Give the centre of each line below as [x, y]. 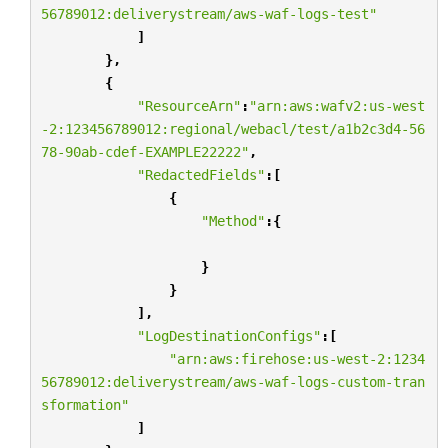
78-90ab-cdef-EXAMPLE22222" [144, 151]
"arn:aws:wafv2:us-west [336, 105]
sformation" [84, 404]
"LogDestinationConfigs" [228, 335]
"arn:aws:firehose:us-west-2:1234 [296, 358]
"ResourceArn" [188, 105]
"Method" [232, 220]
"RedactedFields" [200, 174]
